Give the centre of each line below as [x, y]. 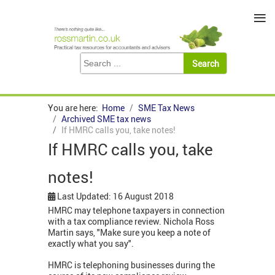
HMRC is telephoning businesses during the [131, 265]
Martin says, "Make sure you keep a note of [129, 233]
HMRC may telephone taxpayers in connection [136, 211]
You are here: [75, 108]
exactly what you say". [91, 244]
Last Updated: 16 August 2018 [115, 196]
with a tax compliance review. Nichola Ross [131, 222]
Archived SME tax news [106, 119]
